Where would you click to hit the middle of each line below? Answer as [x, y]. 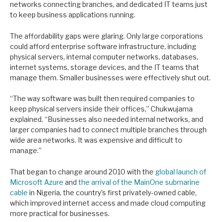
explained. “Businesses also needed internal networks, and [107, 119]
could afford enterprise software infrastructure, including [103, 46]
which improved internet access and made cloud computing [108, 203]
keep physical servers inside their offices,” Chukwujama [101, 109]
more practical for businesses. [60, 213]
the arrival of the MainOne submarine [139, 182]
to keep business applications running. [73, 15]
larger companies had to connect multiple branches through [108, 130]
